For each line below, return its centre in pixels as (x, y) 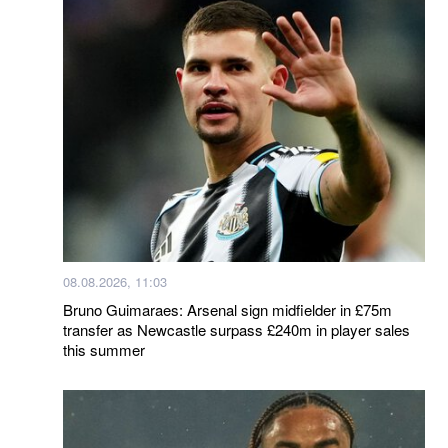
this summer (104, 349)
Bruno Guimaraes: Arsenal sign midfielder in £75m (227, 309)
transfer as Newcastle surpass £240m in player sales (236, 329)
